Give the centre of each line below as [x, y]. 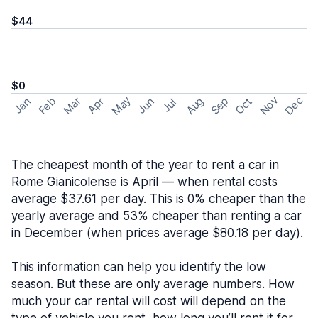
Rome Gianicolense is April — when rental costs [144, 182]
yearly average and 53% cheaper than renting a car [157, 216]
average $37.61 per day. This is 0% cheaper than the [159, 199]
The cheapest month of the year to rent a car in [145, 165]
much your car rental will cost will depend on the [149, 301]
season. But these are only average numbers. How [153, 284]
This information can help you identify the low [139, 267]
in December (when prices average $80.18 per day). [157, 233]
